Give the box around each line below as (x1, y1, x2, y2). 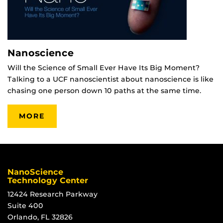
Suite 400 (7, 201, 43, 210)
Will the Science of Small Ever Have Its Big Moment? (7, 63, 200, 72)
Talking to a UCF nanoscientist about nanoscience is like (7, 74, 214, 84)
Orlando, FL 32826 (7, 212, 73, 222)
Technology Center (7, 175, 88, 185)
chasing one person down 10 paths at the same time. (7, 86, 201, 95)
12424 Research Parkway (7, 189, 98, 199)
